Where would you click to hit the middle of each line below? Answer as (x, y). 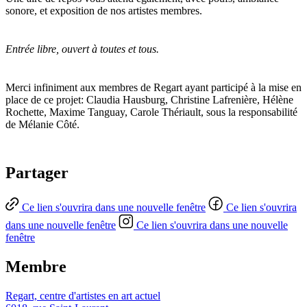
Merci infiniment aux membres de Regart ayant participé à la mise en (153, 88)
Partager (37, 173)
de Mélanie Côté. (42, 125)
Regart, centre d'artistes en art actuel (83, 296)
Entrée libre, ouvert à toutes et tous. (84, 49)
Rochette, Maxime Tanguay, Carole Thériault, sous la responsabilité (151, 112)
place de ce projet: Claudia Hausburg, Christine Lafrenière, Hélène (149, 100)
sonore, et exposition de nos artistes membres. (104, 10)
